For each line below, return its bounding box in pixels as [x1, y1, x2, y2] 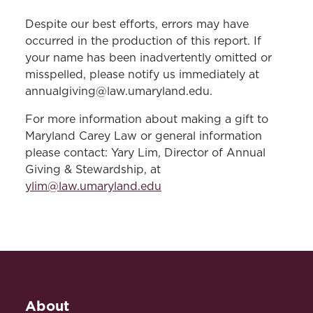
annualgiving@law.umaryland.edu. [25, 86, 212, 97]
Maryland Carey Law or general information [25, 131, 262, 142]
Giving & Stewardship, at [25, 164, 161, 175]
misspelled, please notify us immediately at [25, 69, 259, 80]
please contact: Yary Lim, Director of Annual [25, 147, 265, 159]
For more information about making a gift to [25, 114, 268, 125]
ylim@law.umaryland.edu [25, 181, 161, 192]
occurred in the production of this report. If [25, 36, 261, 47]
